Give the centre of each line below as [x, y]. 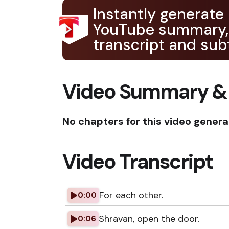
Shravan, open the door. [149, 219]
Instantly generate [158, 14]
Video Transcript [138, 162]
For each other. [131, 195]
